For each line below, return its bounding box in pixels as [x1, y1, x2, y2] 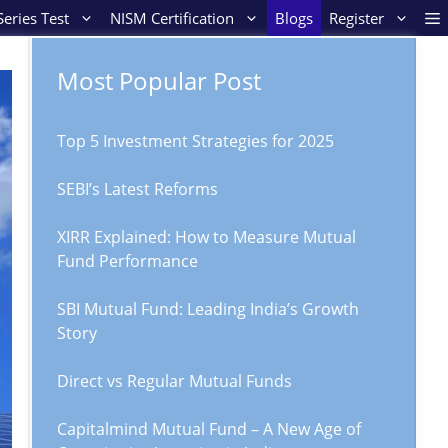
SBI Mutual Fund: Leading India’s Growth [57, 298, 359, 320]
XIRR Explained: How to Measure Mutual [57, 226, 356, 248]
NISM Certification [110, 8, 234, 28]
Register [329, 8, 384, 28]
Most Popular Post [57, 64, 261, 97]
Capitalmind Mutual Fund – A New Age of [57, 418, 361, 440]
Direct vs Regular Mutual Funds [57, 370, 292, 392]
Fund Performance [57, 250, 198, 272]
